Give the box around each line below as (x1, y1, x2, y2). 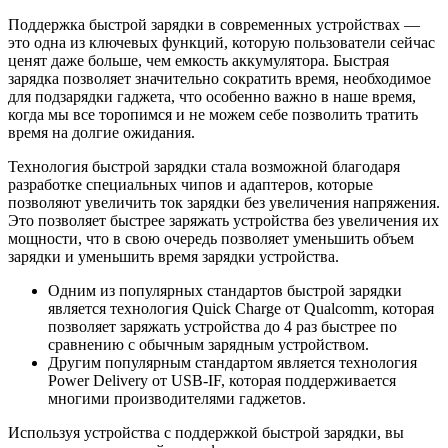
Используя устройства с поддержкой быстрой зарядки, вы (8, 423, 404, 441)
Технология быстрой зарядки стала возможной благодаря (8, 157, 400, 175)
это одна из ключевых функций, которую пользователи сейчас (8, 33, 435, 51)
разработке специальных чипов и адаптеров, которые (8, 175, 373, 193)
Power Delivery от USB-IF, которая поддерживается (48, 371, 396, 389)
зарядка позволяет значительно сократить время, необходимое (8, 69, 431, 87)
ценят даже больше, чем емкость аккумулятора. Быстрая (8, 51, 389, 69)
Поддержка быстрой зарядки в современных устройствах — (8, 15, 420, 33)
